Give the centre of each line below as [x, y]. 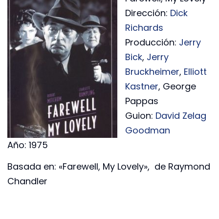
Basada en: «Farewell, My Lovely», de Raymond [109, 166]
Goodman [148, 130]
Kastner [142, 86]
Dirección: [148, 13]
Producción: [152, 42]
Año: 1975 [28, 145]
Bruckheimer [152, 71]
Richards [144, 27]
